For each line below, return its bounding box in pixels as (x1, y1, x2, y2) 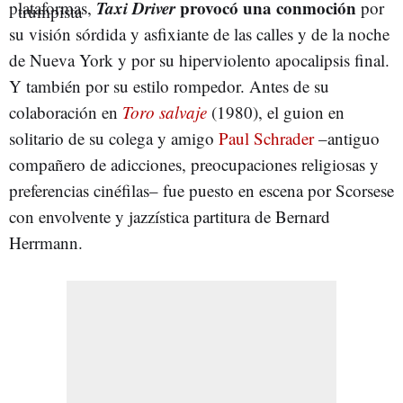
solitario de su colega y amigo (9, 127, 219, 149)
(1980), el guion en (207, 101, 345, 123)
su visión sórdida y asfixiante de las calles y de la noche (9, 22, 390, 45)
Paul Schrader (219, 127, 314, 149)
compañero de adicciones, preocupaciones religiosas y (9, 153, 379, 175)
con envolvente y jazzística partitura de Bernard (9, 205, 330, 228)
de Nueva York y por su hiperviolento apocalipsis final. (9, 49, 390, 71)
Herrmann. (9, 231, 83, 254)
